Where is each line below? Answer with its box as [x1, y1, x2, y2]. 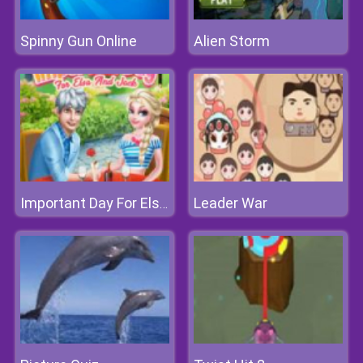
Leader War [194, 194, 267, 211]
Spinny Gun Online [20, 32, 137, 49]
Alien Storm [194, 32, 270, 49]
